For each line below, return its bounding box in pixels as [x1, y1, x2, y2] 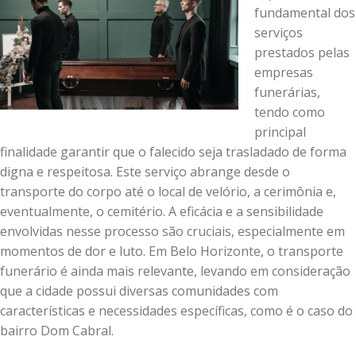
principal [254, 123, 306, 141]
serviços [254, 24, 303, 41]
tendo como [254, 103, 325, 121]
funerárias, [254, 83, 320, 101]
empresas [254, 64, 313, 81]
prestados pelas [254, 44, 350, 61]
